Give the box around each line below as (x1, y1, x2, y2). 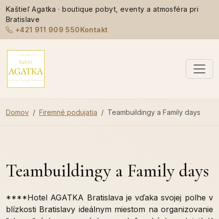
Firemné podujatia (39, 108, 97, 116)
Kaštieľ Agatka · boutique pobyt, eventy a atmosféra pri (6, 5, 199, 13)
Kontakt (80, 25, 108, 34)
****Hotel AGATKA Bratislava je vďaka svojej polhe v (6, 193, 213, 203)
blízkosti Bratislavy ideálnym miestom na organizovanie (6, 204, 213, 215)
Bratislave (6, 15, 40, 23)
